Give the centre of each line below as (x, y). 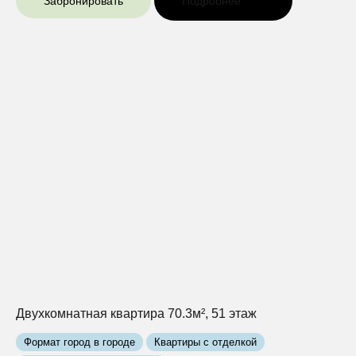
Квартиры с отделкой (205, 342)
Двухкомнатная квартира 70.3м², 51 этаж (136, 314)
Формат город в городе (79, 342)
